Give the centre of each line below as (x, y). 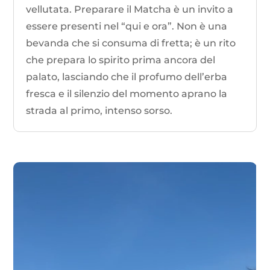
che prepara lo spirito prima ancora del (121, 60)
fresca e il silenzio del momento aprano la (127, 94)
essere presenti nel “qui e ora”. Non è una (127, 27)
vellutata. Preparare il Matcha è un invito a (130, 10)
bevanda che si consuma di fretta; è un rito (131, 43)
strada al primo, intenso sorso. (99, 111)
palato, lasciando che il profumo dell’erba (127, 77)
